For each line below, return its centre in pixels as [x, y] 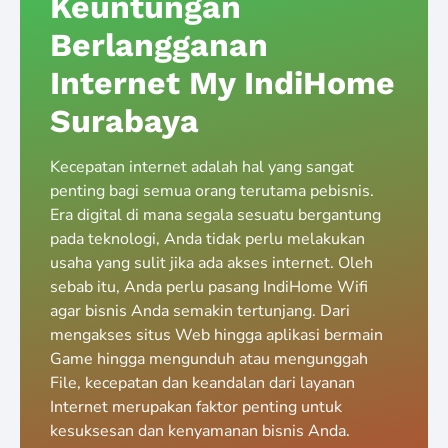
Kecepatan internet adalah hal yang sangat [202, 167]
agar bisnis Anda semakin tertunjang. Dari [200, 311]
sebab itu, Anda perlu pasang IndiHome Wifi [209, 287]
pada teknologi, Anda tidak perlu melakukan [207, 239]
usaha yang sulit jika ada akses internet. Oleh [211, 263]
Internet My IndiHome [222, 83]
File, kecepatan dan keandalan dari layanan [202, 383]
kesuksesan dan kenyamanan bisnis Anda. [200, 431]
